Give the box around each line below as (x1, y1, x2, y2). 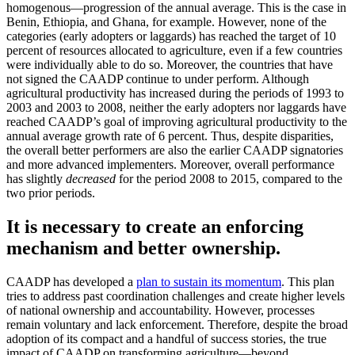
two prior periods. (6, 186, 95, 200)
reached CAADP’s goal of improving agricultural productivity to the (6, 115, 347, 129)
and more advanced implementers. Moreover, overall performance (6, 158, 334, 172)
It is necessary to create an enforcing (6, 216, 303, 238)
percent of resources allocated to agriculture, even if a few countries (6, 44, 342, 58)
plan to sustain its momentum (136, 275, 281, 288)
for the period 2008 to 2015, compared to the (116, 172, 342, 186)
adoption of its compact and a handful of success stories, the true (6, 332, 326, 345)
